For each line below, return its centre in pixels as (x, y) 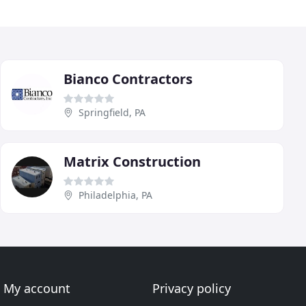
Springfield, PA (112, 112)
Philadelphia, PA (115, 195)
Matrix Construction (132, 161)
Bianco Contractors (128, 79)
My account (37, 288)
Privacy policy (191, 288)
